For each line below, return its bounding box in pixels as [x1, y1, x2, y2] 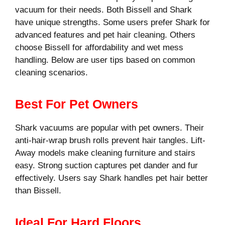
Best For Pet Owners [15, 97, 138, 111]
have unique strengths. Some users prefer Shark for [15, 17, 210, 27]
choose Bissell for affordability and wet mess [15, 42, 183, 52]
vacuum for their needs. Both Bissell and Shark [15, 5, 192, 15]
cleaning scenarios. [15, 67, 88, 77]
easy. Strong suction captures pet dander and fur [15, 161, 198, 171]
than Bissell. [15, 186, 61, 196]
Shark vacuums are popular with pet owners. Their [15, 123, 204, 133]
